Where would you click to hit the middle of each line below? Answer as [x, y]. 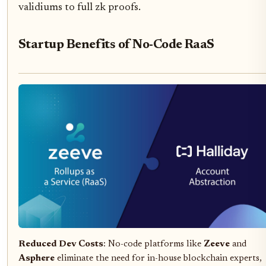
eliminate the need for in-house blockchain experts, [158, 259]
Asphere [37, 259]
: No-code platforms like [153, 245]
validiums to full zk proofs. [80, 8]
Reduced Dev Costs [61, 245]
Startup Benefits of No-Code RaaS [116, 45]
